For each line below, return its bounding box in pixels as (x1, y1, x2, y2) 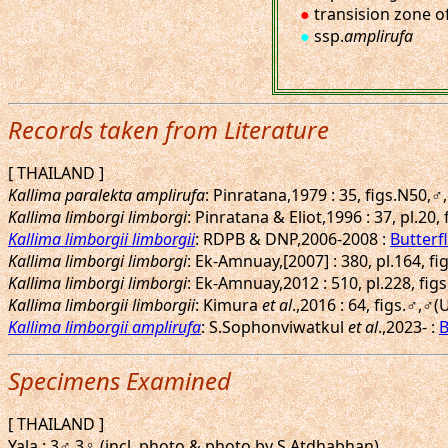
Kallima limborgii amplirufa (8, 316, 201, 338)
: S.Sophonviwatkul (201, 316, 348, 338)
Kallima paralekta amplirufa (8, 184, 205, 206)
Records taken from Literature (8, 113, 329, 146)
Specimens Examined (8, 364, 231, 397)
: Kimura (195, 294, 262, 316)
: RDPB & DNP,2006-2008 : (195, 228, 390, 250)
